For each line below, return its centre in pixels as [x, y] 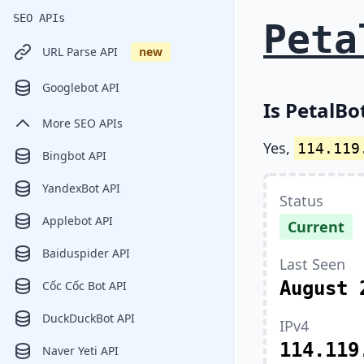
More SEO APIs [82, 123]
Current [316, 227]
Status [301, 201]
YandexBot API [81, 188]
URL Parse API [80, 52]
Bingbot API [74, 156]
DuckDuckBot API [89, 318]
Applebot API [78, 221]
